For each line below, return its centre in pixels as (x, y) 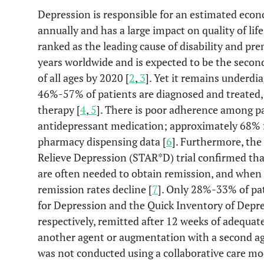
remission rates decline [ (95, 189)
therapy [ (59, 110)
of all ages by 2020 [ (83, 78)
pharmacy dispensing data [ (102, 141)
